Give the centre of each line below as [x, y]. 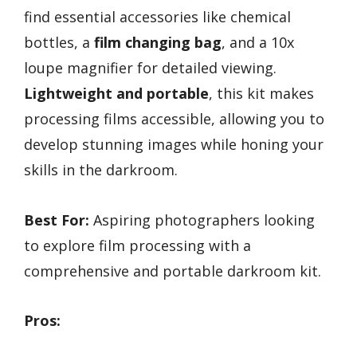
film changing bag [158, 43]
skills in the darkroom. [101, 170]
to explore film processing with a [137, 245]
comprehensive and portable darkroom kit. [173, 271]
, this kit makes [261, 94]
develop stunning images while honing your [174, 145]
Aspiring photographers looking [202, 220]
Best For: [57, 220]
